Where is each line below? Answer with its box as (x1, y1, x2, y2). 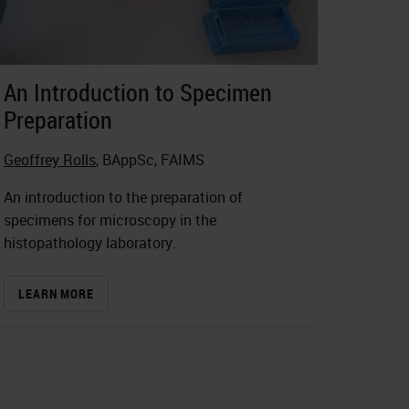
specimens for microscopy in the (4, 210, 216, 231)
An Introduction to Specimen (4, 77, 272, 110)
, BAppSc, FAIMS (96, 150, 204, 171)
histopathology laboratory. (4, 233, 176, 254)
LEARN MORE (18, 285, 94, 303)
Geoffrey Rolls (4, 150, 96, 171)
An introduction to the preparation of (4, 187, 243, 208)
